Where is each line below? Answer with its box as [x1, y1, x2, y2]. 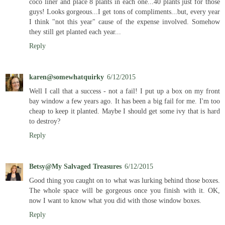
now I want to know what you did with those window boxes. [29, 196, 201, 204]
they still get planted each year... [29, 27, 121, 36]
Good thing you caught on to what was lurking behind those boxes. [29, 176, 220, 184]
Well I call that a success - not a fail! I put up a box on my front [29, 86, 220, 95]
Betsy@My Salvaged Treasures [29, 162, 122, 170]
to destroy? [29, 117, 60, 125]
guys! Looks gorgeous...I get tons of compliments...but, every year [29, 7, 220, 16]
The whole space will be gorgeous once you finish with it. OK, [29, 186, 220, 194]
